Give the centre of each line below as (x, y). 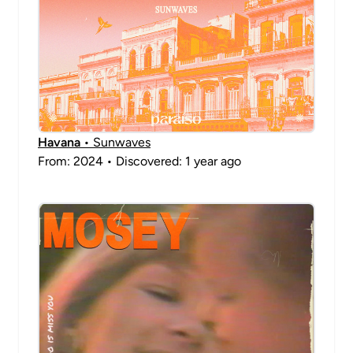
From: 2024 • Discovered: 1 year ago (139, 161)
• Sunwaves (115, 142)
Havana (59, 142)
